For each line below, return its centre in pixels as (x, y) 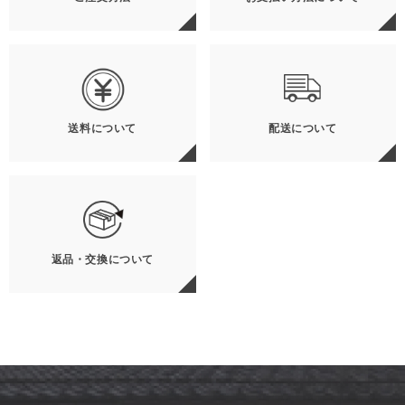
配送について (302, 128)
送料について (103, 128)
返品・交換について (102, 259)
